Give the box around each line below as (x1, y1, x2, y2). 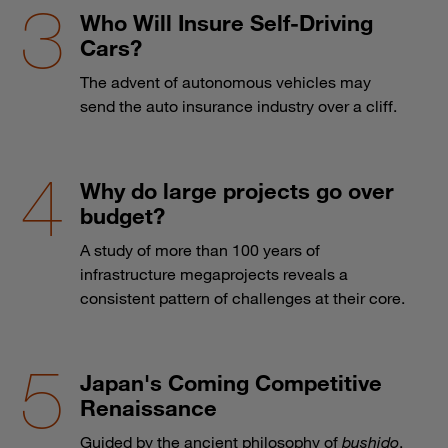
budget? (80, 201, 165, 229)
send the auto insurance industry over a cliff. (80, 95, 397, 116)
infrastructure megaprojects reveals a (80, 263, 348, 284)
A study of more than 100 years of (80, 239, 320, 260)
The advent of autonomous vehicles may (80, 71, 371, 92)
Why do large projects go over (80, 176, 394, 204)
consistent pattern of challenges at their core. (80, 287, 405, 308)
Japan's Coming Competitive (80, 368, 382, 396)
